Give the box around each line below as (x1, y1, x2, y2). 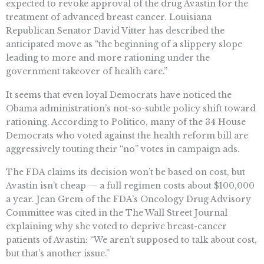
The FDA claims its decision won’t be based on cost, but (6, 167, 245, 178)
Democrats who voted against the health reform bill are (6, 130, 248, 141)
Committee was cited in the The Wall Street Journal (6, 207, 227, 219)
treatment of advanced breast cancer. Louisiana (6, 11, 212, 22)
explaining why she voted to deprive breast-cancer (6, 221, 227, 232)
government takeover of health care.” (6, 65, 167, 77)
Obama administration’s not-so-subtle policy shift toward (6, 103, 256, 114)
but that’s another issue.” (6, 248, 110, 259)
